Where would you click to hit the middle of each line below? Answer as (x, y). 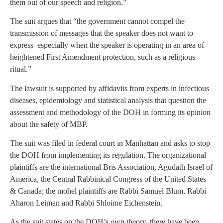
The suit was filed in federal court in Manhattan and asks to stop (110, 143)
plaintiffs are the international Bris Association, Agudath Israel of (111, 167)
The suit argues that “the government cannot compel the (97, 21)
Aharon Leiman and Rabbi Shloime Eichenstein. (86, 203)
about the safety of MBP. (49, 124)
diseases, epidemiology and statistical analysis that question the (108, 100)
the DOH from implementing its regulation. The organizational (108, 155)
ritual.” (21, 69)
